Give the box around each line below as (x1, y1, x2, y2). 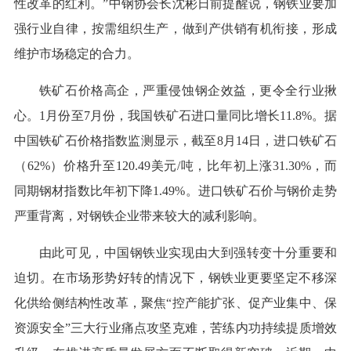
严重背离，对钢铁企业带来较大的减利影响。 (13, 209, 265, 223)
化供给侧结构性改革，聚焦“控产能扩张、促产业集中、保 (13, 296, 338, 310)
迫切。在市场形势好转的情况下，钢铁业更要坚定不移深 (13, 271, 338, 285)
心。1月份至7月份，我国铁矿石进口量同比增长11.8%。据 (13, 109, 338, 123)
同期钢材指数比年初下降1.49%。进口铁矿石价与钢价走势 (13, 184, 338, 198)
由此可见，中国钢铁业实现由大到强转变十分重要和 (38, 246, 338, 260)
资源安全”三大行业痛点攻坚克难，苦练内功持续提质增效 (13, 321, 338, 335)
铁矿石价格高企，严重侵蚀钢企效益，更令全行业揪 (38, 84, 338, 98)
